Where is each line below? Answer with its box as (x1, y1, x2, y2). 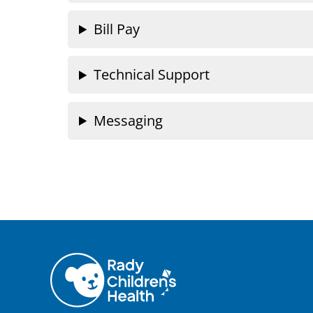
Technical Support (94, 65, 210, 85)
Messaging (94, 110, 163, 130)
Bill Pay (94, 19, 140, 38)
